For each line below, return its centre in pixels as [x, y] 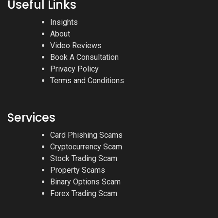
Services [31, 117]
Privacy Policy [74, 69]
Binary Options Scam [85, 182]
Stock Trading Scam [84, 158]
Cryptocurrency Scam [86, 146]
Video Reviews [76, 45]
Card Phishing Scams [86, 135]
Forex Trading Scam [84, 193]
